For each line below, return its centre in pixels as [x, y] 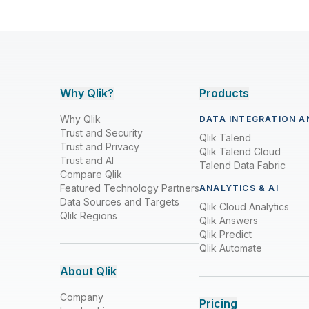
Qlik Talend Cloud [240, 151]
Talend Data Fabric [242, 165]
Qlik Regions [89, 216]
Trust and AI [87, 160]
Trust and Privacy [100, 147]
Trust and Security [101, 133]
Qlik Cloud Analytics [244, 207]
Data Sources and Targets [120, 202]
